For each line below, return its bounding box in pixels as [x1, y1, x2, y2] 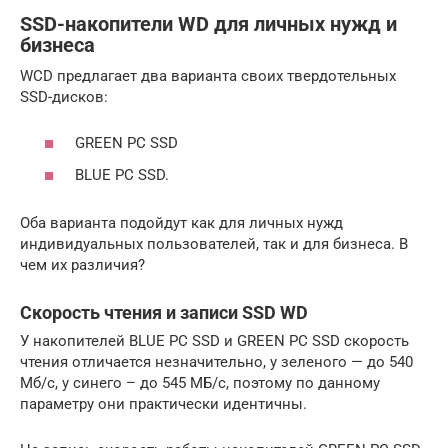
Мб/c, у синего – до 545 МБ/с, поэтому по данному [20, 373, 380, 392]
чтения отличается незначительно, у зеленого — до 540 [20, 352, 413, 371]
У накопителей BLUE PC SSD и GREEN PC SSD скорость [20, 331, 409, 350]
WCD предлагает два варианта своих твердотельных [20, 66, 396, 85]
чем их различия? [20, 255, 145, 274]
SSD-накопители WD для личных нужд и [20, 13, 397, 37]
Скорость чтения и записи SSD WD [20, 301, 308, 323]
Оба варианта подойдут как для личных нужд [20, 213, 343, 232]
